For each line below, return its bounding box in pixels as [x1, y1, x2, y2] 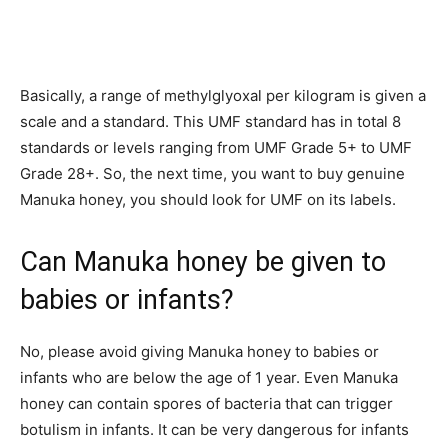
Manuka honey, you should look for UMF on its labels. [20, 189, 396, 209]
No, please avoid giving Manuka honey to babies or [20, 341, 379, 361]
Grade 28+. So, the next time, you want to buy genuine [20, 163, 405, 183]
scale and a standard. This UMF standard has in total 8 [20, 111, 401, 131]
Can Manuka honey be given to [20, 245, 386, 278]
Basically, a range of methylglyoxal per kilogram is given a [20, 85, 426, 105]
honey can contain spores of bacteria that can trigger [20, 393, 393, 413]
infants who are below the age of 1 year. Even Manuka [20, 367, 398, 387]
